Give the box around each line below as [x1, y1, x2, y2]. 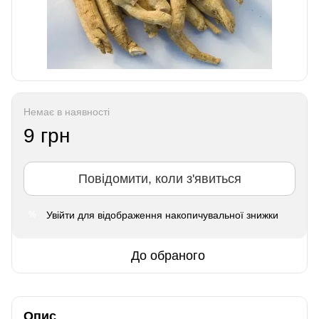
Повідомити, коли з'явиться [78, 171, 241, 186]
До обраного [131, 248, 205, 263]
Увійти [46, 209, 75, 221]
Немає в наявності [23, 105, 110, 117]
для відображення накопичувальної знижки [75, 209, 278, 221]
